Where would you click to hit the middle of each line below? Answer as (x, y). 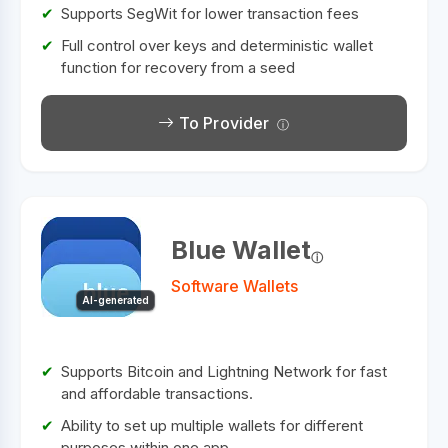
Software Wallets (234, 286)
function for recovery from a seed (178, 68)
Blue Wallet (241, 250)
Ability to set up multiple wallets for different (212, 426)
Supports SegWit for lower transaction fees (210, 14)
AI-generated (115, 300)
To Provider (222, 123)
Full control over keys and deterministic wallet (217, 46)
